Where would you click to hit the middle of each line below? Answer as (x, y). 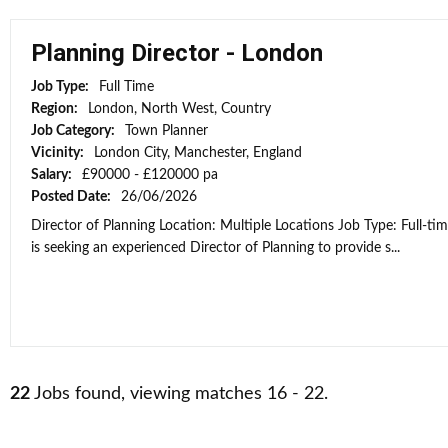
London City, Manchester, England (198, 153)
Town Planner (166, 131)
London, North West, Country (179, 109)
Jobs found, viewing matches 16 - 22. (179, 394)
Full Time (126, 87)
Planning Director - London (177, 53)
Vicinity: (59, 153)
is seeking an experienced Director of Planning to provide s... (215, 248)
